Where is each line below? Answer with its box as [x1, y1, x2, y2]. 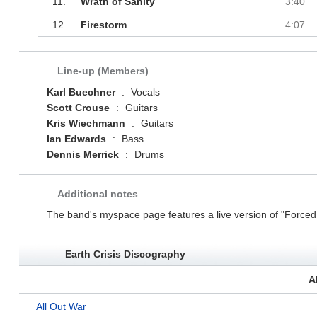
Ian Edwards [46, 133, 106, 145]
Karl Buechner [46, 86, 115, 98]
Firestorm [80, 19, 127, 31]
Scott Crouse [46, 102, 110, 114]
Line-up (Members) [57, 65, 149, 77]
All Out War [36, 301, 86, 313]
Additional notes [57, 188, 138, 200]
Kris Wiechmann [46, 117, 125, 129]
